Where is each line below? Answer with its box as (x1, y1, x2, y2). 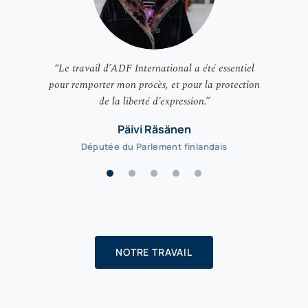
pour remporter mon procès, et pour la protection (48, 76, 260, 93)
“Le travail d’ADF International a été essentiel (54, 60, 254, 76)
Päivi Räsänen (117, 121, 191, 137)
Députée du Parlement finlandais (80, 140, 228, 153)
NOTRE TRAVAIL (115, 245, 192, 259)
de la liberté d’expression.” (98, 93, 210, 109)
